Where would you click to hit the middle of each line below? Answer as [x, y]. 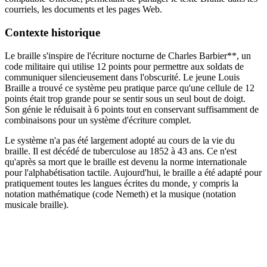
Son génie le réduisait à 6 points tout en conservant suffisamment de [132, 109]
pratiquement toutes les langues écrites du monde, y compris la [122, 183]
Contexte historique [52, 33]
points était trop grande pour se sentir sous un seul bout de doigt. [125, 98]
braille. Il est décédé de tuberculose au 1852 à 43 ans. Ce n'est [121, 151]
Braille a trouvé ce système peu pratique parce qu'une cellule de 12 [130, 88]
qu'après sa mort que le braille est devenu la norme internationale [126, 162]
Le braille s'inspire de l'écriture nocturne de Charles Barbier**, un [128, 55]
